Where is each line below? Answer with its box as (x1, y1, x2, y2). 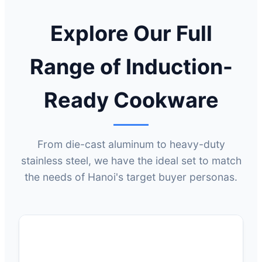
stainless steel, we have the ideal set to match (20, 154, 242, 167)
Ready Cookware (43, 87, 219, 113)
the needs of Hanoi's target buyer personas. (25, 170, 237, 183)
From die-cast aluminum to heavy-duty (37, 137, 225, 150)
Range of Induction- (29, 53, 233, 80)
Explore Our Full (50, 20, 212, 46)
